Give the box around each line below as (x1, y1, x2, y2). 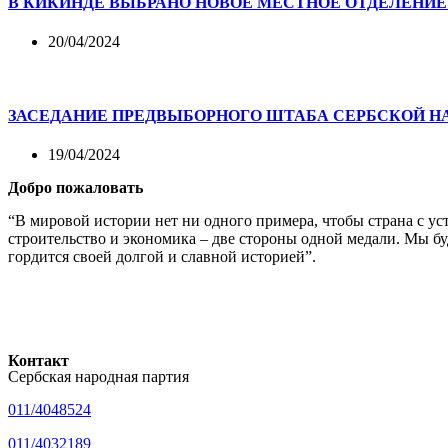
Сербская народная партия (8, 367, 189, 385)
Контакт (8, 351, 69, 369)
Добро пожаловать (8, 178, 143, 196)
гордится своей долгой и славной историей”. (8, 247, 316, 265)
